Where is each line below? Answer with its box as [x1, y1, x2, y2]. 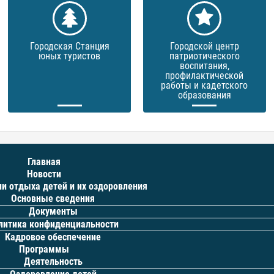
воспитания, [179, 60, 229, 72]
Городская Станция [29, 40, 109, 52]
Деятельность [23, 256, 83, 267]
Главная [27, 156, 61, 168]
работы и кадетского [161, 80, 248, 91]
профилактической [165, 70, 244, 81]
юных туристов [39, 50, 101, 62]
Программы [18, 243, 69, 255]
